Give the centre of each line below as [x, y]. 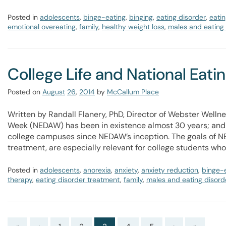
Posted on [24, 92]
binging [141, 17]
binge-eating [104, 17]
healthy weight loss [133, 27]
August [54, 92]
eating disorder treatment [78, 180]
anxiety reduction [170, 170]
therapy [20, 180]
